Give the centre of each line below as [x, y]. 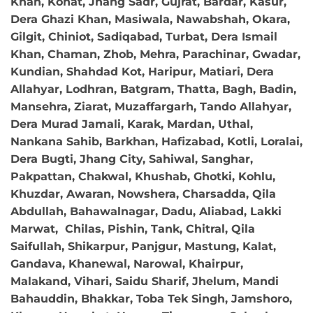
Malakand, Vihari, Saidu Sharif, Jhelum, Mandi [145, 281]
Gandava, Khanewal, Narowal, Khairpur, [127, 263]
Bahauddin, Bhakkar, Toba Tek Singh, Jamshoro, [151, 298]
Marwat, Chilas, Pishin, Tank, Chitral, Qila [133, 228]
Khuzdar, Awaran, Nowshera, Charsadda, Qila [143, 194]
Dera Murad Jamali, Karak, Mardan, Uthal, [132, 124]
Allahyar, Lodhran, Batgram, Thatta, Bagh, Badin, [153, 89]
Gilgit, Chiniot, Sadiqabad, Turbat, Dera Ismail [144, 36]
